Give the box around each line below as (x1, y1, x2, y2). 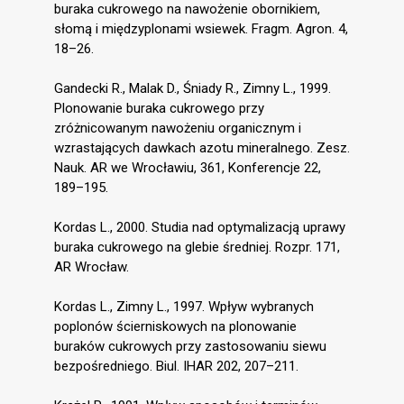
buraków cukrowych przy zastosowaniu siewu (54, 338, 326, 355)
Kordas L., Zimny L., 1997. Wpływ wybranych (54, 298, 314, 316)
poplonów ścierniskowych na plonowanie (54, 318, 297, 335)
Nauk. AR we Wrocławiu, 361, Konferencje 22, (54, 160, 321, 177)
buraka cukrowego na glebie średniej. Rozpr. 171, (54, 239, 340, 256)
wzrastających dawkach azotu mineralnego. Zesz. (54, 140, 350, 157)
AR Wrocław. (54, 259, 129, 276)
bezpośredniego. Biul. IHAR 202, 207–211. (54, 358, 298, 375)
